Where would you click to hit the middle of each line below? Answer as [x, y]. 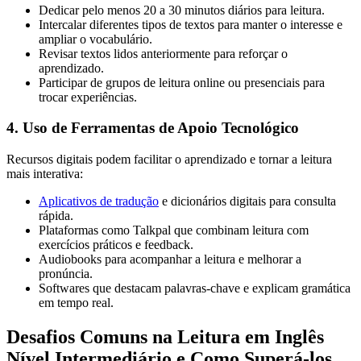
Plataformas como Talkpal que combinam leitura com [174, 230]
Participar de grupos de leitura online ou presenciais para [182, 82]
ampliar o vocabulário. [95, 39]
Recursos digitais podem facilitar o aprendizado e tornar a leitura [169, 160]
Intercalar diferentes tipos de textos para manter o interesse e [191, 24]
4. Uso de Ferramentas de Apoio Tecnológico [153, 128]
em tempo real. [76, 303]
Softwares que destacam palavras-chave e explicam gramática [195, 288]
